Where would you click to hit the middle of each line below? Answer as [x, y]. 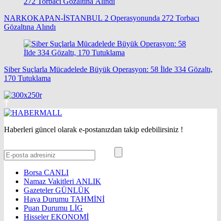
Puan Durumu [47, 208]
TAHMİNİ [88, 199]
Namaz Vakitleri [50, 182]
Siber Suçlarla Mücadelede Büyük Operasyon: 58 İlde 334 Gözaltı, [108, 70]
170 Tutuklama [27, 78]
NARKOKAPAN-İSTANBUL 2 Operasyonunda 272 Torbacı [102, 18]
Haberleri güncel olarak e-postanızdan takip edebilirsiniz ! [93, 130]
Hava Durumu [47, 199]
